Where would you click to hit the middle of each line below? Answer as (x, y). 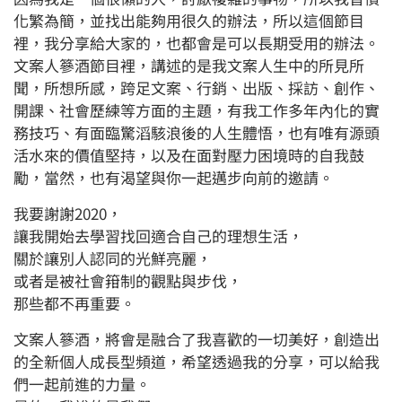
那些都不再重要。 (74, 303)
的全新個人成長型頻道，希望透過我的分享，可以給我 (197, 362)
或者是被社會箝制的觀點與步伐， (128, 281)
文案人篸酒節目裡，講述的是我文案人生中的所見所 (189, 66)
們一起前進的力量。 (82, 384)
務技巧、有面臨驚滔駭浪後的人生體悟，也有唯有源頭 (197, 133)
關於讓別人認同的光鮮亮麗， (113, 258)
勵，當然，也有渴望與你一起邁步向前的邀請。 (174, 178)
